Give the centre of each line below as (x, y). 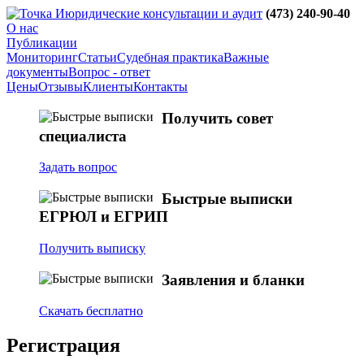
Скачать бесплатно (91, 311)
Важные (246, 57)
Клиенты (108, 87)
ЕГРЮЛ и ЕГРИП (104, 217)
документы (37, 72)
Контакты (160, 87)
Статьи (97, 57)
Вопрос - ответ (109, 72)
